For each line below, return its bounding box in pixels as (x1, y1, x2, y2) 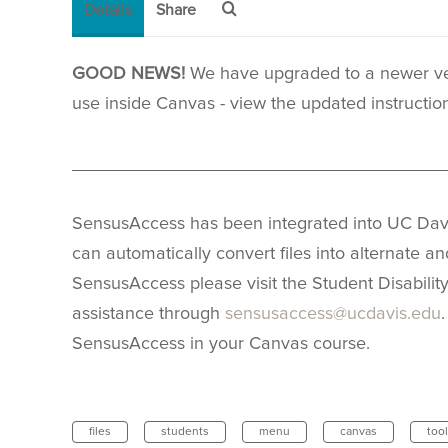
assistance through (72, 305, 225, 324)
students (161, 426, 209, 439)
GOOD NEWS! (72, 65, 190, 84)
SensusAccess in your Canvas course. (72, 335, 370, 354)
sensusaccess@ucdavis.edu (225, 305, 441, 324)
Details (84, 2, 132, 19)
